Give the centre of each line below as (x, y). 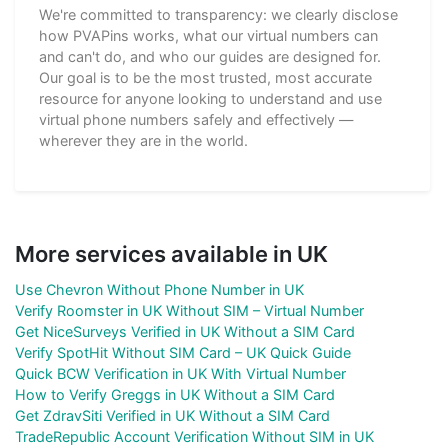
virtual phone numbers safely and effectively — (196, 119)
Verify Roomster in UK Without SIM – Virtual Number (189, 310)
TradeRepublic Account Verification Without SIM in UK (194, 436)
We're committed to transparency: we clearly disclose (218, 14)
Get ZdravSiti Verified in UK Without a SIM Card (172, 415)
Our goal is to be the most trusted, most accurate (205, 77)
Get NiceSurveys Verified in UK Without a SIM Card (185, 331)
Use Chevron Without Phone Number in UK (159, 289)
